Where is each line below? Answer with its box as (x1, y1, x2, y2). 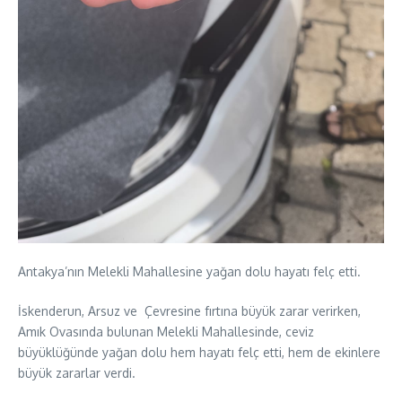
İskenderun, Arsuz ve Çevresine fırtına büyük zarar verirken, (18, 303, 361, 319)
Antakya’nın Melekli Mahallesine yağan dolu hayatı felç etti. (18, 264, 361, 280)
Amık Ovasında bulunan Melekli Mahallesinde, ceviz (18, 324, 314, 340)
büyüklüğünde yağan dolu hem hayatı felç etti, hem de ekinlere (18, 345, 380, 361)
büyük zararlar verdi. (18, 365, 135, 381)
